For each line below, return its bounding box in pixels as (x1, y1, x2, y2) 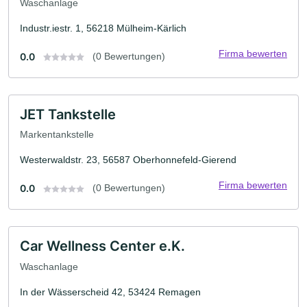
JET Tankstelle (20, 106, 116, 123)
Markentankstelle (20, 129, 94, 140)
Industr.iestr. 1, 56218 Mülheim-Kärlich (20, 22, 186, 34)
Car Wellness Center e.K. (20, 238, 185, 255)
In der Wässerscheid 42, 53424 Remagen (20, 286, 201, 297)
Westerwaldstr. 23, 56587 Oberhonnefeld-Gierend (20, 154, 236, 166)
